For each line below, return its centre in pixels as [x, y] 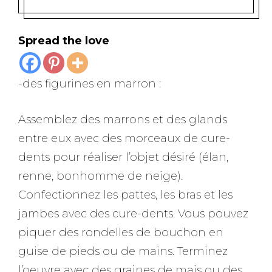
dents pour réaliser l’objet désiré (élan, [123, 157]
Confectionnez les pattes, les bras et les [125, 195]
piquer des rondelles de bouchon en [121, 233]
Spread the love [64, 41]
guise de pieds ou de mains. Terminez [123, 251]
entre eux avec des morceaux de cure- [124, 138]
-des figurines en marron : [90, 84]
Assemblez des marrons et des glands [123, 120]
